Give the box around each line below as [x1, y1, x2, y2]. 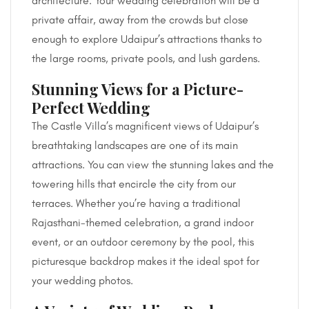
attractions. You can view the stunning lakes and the [32, 157, 274, 171]
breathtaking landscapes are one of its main [32, 138, 238, 152]
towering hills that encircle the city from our [32, 177, 236, 190]
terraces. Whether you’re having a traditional [32, 196, 241, 210]
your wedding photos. [32, 273, 133, 287]
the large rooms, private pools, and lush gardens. [32, 51, 260, 65]
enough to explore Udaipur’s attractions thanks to [32, 32, 262, 46]
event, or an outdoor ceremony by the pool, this [32, 235, 254, 248]
